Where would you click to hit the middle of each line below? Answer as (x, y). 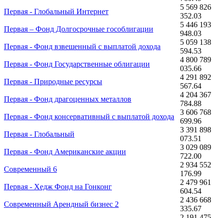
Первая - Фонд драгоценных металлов (68, 99)
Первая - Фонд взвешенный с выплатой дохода (82, 46)
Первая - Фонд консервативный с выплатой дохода (89, 116)
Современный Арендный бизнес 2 (61, 204)
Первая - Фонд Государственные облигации (77, 64)
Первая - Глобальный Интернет (56, 11)
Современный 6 (30, 169)
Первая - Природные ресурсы (53, 81)
